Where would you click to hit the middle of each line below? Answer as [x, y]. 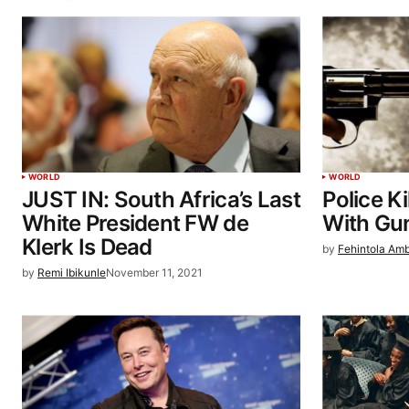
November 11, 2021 [154, 273]
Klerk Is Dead [87, 247]
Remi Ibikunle [72, 273]
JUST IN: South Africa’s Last [161, 200]
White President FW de [135, 224]
